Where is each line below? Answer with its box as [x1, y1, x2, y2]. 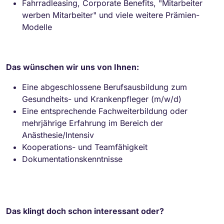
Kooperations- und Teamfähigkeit [22, 141, 147, 152]
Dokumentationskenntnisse [22, 153, 122, 164]
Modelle [22, 21, 52, 32]
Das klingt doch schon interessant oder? [6, 205, 164, 216]
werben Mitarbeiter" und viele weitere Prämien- [22, 9, 199, 20]
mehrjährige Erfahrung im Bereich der [22, 117, 163, 128]
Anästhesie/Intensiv [22, 129, 94, 140]
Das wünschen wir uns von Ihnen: [6, 61, 139, 72]
